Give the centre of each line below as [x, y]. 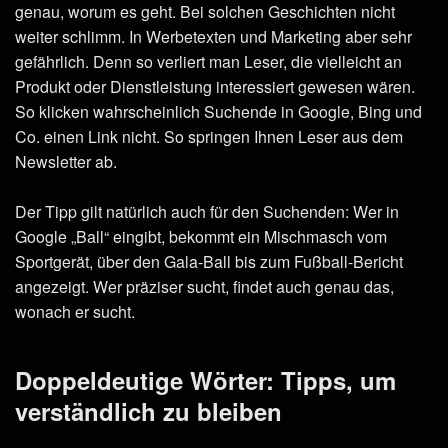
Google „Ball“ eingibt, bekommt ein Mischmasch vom [201, 236]
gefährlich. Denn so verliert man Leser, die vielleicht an [208, 61]
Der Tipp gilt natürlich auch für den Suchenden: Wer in [207, 211]
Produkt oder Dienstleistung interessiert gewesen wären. [215, 86]
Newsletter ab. [66, 161]
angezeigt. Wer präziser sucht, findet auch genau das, [204, 286]
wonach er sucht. [75, 311]
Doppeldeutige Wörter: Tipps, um [205, 379]
